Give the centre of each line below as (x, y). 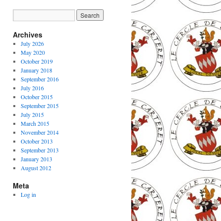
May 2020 (33, 52)
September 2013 (39, 150)
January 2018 (36, 70)
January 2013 (36, 159)
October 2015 (37, 97)
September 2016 (39, 79)
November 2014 (39, 132)
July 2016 (32, 88)
